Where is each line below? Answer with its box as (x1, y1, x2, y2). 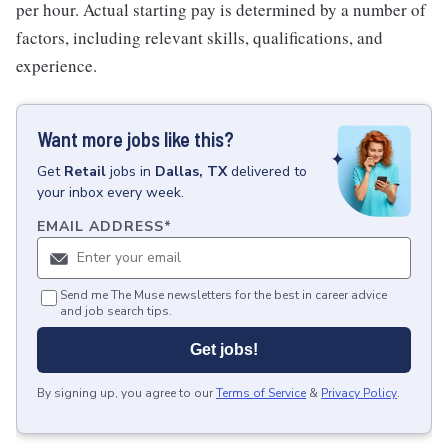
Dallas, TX (155, 162, 227, 181)
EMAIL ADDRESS (37, 217, 164, 237)
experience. (16, 54, 97, 77)
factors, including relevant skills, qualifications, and (16, 26, 383, 49)
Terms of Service (216, 385, 306, 402)
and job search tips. (60, 303, 172, 320)
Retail (64, 162, 106, 181)
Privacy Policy (321, 385, 397, 402)
